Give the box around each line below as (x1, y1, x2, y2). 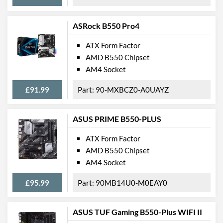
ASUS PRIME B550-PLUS (73, 113, 161, 123)
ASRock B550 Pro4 (73, 20, 139, 30)
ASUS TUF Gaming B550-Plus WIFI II (73, 207, 202, 217)
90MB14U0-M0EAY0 (96, 178, 167, 187)
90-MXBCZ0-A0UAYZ (96, 85, 169, 94)
